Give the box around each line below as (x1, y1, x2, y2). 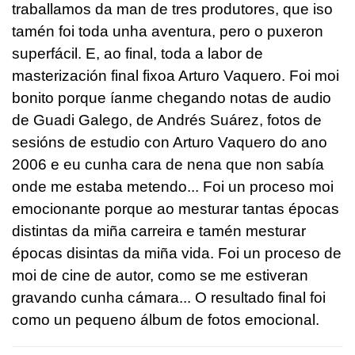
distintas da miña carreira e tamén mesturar (12, 222, 306, 239)
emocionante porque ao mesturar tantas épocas (12, 200, 339, 217)
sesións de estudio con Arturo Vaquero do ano (12, 133, 327, 151)
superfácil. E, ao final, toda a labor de (12, 44, 263, 62)
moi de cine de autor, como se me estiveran (12, 266, 308, 284)
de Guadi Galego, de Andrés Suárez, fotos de (12, 111, 322, 128)
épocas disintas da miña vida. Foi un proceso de (12, 244, 342, 261)
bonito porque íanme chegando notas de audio (12, 89, 331, 106)
